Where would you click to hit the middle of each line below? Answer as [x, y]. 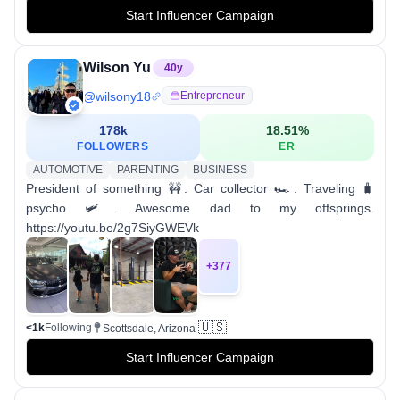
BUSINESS [220, 170]
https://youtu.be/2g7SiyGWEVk [112, 228]
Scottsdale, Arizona [149, 329]
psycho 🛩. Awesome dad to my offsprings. [200, 208]
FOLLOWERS [113, 146]
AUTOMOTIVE [68, 170]
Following [68, 328]
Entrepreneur [212, 96]
